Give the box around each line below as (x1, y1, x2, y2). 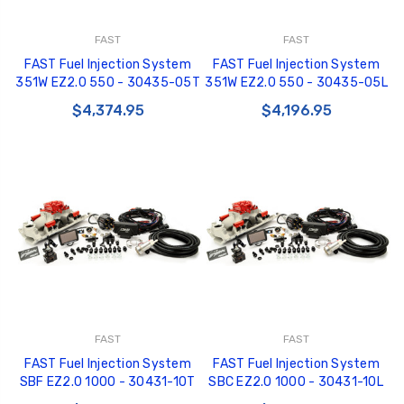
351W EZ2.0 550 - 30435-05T (15, 75, 200, 91)
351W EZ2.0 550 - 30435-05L (205, 75, 388, 91)
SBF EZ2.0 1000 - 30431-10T (19, 374, 197, 390)
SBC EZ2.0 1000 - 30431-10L (208, 374, 384, 390)
